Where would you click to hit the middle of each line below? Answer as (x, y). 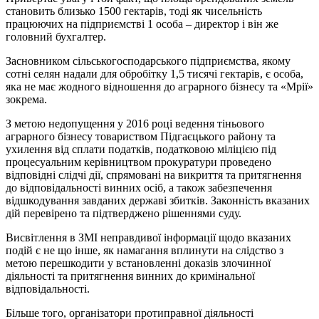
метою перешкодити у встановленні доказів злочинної (138, 263)
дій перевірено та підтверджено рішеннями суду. (124, 213)
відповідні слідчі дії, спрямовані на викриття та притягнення (153, 174)
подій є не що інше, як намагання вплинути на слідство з (145, 250)
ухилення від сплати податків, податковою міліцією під (141, 149)
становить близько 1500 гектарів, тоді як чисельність (134, 11)
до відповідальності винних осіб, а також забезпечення (139, 187)
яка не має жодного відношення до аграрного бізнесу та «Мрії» (159, 86)
